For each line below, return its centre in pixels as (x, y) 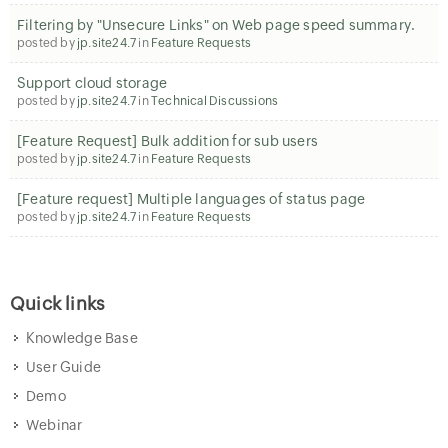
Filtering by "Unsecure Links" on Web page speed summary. (216, 25)
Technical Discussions (215, 101)
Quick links (58, 303)
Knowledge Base (82, 338)
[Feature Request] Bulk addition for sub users (167, 141)
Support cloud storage (92, 83)
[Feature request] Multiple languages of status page (191, 199)
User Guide (63, 367)
